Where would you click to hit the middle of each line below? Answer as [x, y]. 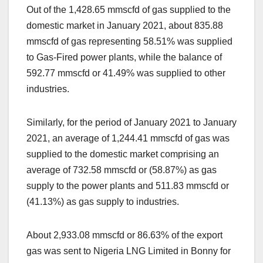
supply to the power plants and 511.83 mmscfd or [128, 186]
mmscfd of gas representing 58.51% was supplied [129, 42]
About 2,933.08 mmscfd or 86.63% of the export [124, 235]
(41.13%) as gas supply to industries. [103, 202]
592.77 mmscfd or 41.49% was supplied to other [126, 73]
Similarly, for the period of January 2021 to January [131, 123]
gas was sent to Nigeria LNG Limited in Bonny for [129, 251]
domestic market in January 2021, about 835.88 [125, 26]
